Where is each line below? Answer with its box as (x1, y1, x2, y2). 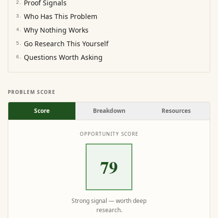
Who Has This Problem (24, 12, 97, 21)
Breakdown (92, 107, 126, 115)
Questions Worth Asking (24, 53, 103, 62)
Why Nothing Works (24, 25, 89, 35)
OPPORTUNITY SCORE (79, 130, 139, 137)
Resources (162, 107, 191, 115)
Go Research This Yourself (24, 39, 109, 48)
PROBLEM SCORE (8, 89, 55, 95)
